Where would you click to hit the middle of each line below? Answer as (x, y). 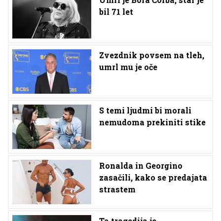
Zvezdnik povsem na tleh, (152, 55)
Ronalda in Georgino (141, 166)
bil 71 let (116, 12)
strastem (117, 189)
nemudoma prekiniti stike (152, 122)
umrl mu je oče (128, 67)
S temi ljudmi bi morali (145, 110)
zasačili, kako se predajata (153, 177)
